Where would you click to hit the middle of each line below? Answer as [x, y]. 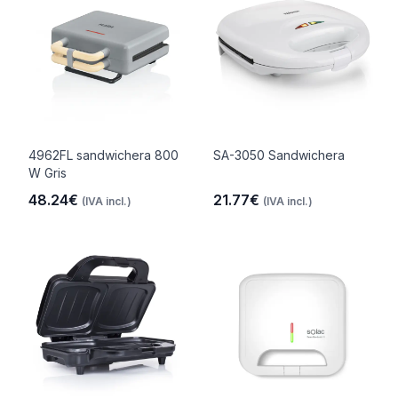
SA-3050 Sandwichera [279, 155]
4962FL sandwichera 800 [103, 155]
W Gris [48, 173]
